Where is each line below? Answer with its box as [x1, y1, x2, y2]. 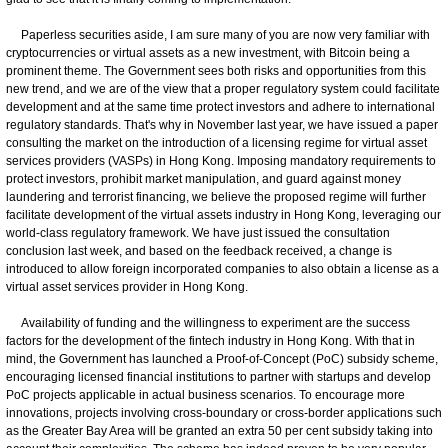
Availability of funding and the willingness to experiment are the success [6, 315, 410, 330]
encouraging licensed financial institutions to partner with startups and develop [6, 369, 431, 384]
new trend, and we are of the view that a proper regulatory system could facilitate [6, 81, 440, 96]
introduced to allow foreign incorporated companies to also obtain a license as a [6, 261, 439, 276]
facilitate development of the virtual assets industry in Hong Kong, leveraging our [6, 207, 441, 222]
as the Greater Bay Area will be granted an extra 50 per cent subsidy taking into [6, 423, 433, 438]
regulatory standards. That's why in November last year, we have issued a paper [6, 117, 438, 132]
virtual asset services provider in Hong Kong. [6, 279, 248, 294]
